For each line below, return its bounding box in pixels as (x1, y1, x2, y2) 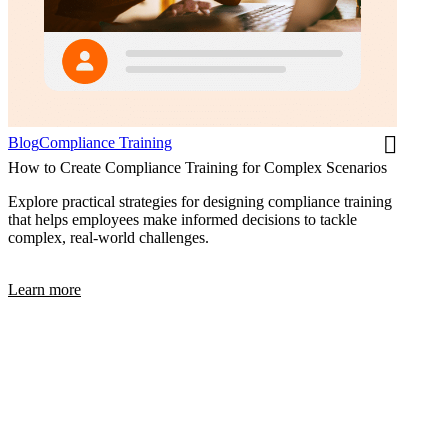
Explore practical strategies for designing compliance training (8, 193, 392, 211)
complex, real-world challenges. (8, 229, 209, 247)
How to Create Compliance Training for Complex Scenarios (8, 159, 387, 177)
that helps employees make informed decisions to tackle (8, 211, 357, 229)
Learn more (8, 281, 81, 299)
